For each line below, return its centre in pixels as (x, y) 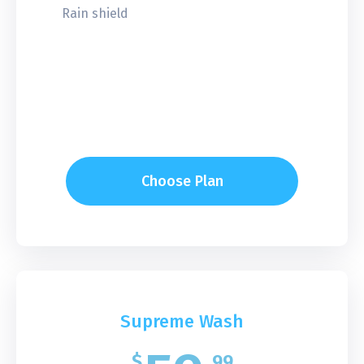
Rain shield (95, 13)
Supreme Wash (182, 321)
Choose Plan (182, 181)
